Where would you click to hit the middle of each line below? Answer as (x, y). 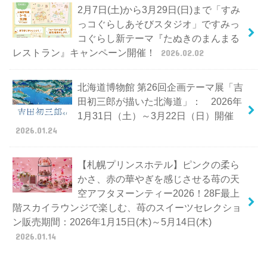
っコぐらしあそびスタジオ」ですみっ (158, 24)
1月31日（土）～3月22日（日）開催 (155, 115)
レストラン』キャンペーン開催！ (86, 52)
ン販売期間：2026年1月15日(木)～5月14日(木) (112, 221)
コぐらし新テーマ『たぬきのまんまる (158, 38)
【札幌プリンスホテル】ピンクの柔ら (158, 164)
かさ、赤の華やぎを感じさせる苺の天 (158, 178)
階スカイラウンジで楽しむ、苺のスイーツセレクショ (127, 207)
